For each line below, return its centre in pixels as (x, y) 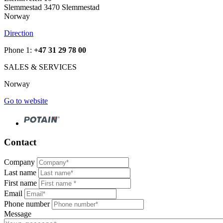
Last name (20, 173)
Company (19, 162)
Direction (19, 33)
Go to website (26, 101)
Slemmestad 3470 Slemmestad (52, 7)
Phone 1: (19, 50)
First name (20, 183)
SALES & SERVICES (40, 67)
